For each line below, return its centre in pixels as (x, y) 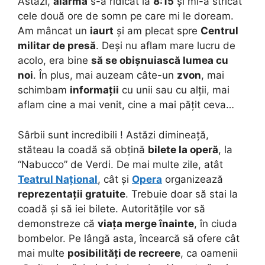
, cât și (115, 179)
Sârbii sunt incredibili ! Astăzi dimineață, (113, 135)
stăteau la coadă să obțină (83, 149)
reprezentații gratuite (72, 194)
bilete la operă (183, 149)
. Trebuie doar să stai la (182, 194)
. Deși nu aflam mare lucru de (166, 46)
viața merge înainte (146, 223)
